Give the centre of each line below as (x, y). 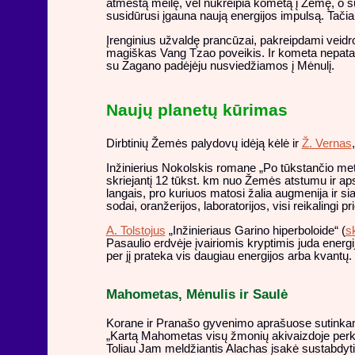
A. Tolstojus (136, 230)
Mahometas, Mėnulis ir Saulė (197, 294)
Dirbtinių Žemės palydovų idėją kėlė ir (204, 144)
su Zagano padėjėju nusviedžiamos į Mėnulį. (220, 65)
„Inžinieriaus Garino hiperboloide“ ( (255, 230)
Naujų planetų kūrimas (197, 110)
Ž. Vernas (326, 144)
